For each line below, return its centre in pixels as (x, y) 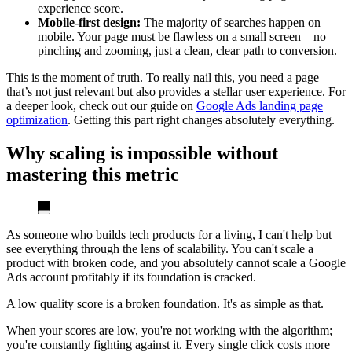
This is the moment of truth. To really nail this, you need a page (163, 77)
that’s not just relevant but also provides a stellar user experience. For (176, 91)
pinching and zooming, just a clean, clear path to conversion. (187, 50)
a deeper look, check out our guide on (101, 105)
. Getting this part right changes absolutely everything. (201, 119)
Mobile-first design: (89, 22)
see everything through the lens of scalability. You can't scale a (160, 248)
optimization (37, 119)
